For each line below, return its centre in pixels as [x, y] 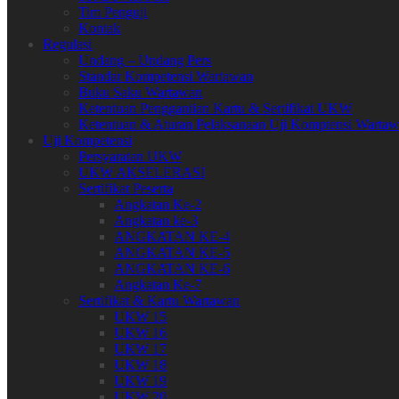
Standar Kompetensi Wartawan [166, 76]
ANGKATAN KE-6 [172, 269]
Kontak [99, 28]
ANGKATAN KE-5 [172, 252]
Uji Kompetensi [87, 140]
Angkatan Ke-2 [158, 204]
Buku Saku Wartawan [140, 92]
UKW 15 [140, 317]
